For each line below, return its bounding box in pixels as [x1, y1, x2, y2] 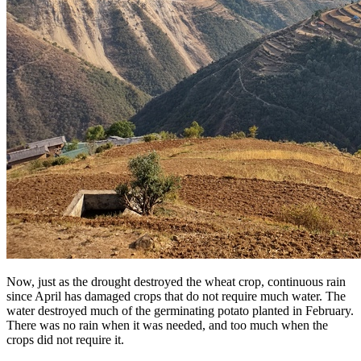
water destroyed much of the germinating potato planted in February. [6, 304, 354, 318]
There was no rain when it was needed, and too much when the [6, 318, 328, 333]
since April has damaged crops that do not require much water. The [6, 289, 346, 304]
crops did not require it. [6, 333, 124, 347]
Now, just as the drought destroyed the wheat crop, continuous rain [6, 275, 346, 289]
